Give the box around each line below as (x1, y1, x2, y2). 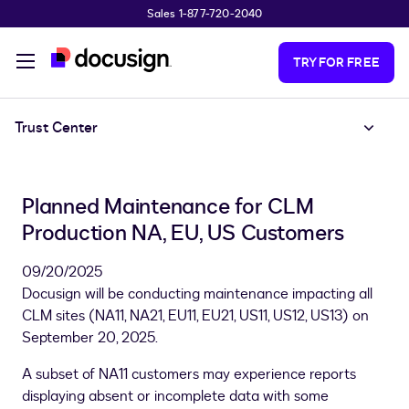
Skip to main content (7, 8, 142, 28)
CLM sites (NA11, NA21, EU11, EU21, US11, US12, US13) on (22, 306, 369, 326)
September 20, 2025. (22, 328, 158, 348)
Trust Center (15, 118, 98, 138)
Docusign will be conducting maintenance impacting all (22, 284, 372, 304)
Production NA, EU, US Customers (22, 218, 344, 248)
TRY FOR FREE (292, 54, 380, 71)
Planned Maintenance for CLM (22, 192, 314, 222)
